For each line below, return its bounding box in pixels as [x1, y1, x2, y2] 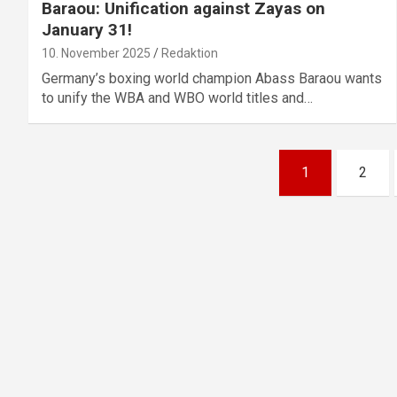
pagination [27, 186, 161, 221]
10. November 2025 [42, 46, 151, 61]
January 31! [42, 19, 132, 41]
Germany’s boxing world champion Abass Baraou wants [42, 70, 382, 88]
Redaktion [161, 46, 218, 61]
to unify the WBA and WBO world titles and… [42, 90, 313, 107]
